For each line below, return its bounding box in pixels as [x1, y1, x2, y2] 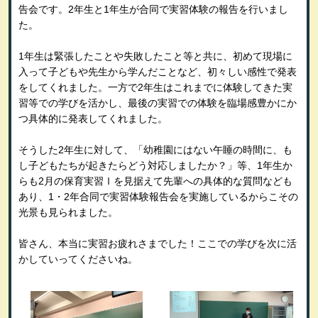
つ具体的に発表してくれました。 [18, 112, 168, 124]
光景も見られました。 [18, 206, 118, 218]
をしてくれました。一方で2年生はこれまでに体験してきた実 [18, 81, 292, 93]
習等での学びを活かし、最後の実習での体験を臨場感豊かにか [18, 97, 297, 109]
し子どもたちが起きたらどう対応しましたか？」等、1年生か [18, 159, 292, 171]
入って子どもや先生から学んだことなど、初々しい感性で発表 [18, 65, 297, 77]
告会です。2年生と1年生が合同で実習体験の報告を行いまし [18, 3, 288, 15]
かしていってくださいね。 [18, 253, 138, 265]
